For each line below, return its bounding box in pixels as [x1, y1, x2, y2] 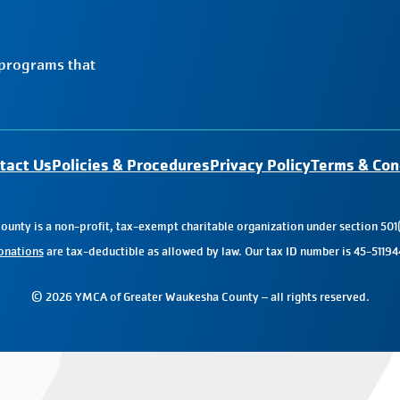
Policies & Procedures [52, 154, 210, 175]
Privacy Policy [210, 154, 311, 175]
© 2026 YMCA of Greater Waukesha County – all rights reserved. [30, 289, 370, 304]
